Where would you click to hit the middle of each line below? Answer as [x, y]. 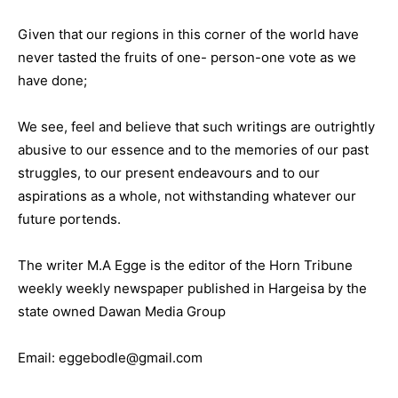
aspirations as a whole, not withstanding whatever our [187, 196]
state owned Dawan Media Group [122, 311]
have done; [52, 80]
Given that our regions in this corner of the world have [188, 34]
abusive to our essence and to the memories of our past [193, 150]
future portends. [69, 219]
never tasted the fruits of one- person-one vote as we [187, 57]
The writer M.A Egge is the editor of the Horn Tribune [185, 265]
